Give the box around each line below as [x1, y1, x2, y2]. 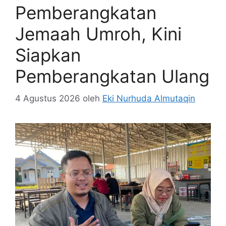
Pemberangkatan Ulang [15, 65, 209, 87]
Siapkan [15, 44, 81, 66]
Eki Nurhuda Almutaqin [102, 93, 195, 103]
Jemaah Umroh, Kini [15, 23, 182, 44]
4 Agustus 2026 [15, 93, 80, 103]
